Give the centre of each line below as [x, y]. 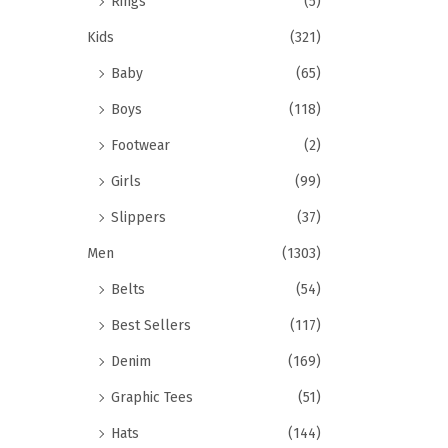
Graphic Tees [152, 397]
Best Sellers [151, 325]
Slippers [138, 217]
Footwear [140, 145]
